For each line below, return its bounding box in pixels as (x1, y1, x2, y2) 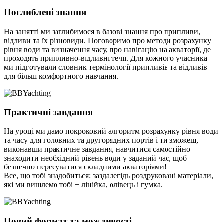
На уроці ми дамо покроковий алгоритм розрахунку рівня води (4, 127, 218, 136)
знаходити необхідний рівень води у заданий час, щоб (4, 154, 187, 163)
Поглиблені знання (4, 7, 86, 18)
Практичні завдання (4, 107, 93, 117)
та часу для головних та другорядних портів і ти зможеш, (4, 136, 198, 145)
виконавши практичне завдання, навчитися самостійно (4, 145, 190, 154)
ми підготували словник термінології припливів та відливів (4, 62, 207, 71)
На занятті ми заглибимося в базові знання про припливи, (4, 27, 200, 36)
